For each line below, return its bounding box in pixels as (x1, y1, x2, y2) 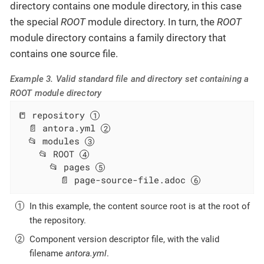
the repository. (29, 214, 86, 226)
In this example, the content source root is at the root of (29, 200, 250, 212)
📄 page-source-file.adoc (18, 174, 192, 186)
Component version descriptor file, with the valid (29, 233, 219, 245)
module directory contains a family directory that (10, 31, 226, 44)
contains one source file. (10, 47, 118, 60)
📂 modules (18, 135, 85, 147)
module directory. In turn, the (85, 15, 217, 28)
